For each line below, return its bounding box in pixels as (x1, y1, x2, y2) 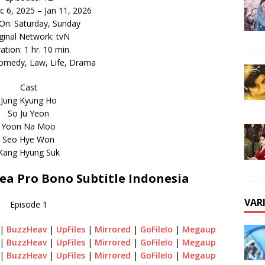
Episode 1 (9, 198, 47, 210)
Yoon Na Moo (1, 120, 56, 132)
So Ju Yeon (8, 107, 50, 119)
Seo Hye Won (2, 133, 55, 145)
